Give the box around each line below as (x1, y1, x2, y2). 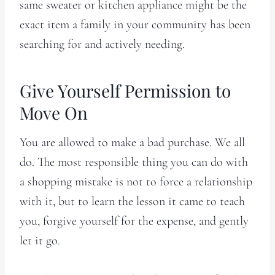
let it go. (20, 233, 60, 248)
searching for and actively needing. (20, 36, 185, 52)
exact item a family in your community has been (20, 17, 250, 32)
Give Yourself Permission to (20, 79, 231, 102)
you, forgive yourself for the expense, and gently (20, 213, 249, 228)
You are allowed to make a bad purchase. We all (20, 134, 245, 150)
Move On (20, 101, 88, 124)
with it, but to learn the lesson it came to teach (20, 193, 245, 209)
